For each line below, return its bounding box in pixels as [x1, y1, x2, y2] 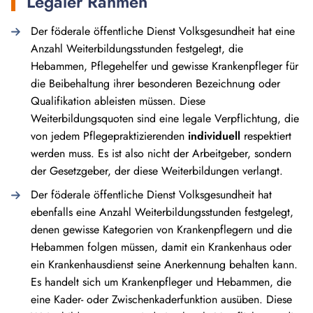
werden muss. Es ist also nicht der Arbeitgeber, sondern [31, 145, 291, 162]
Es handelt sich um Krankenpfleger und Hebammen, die [31, 274, 291, 291]
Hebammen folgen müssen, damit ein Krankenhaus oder [31, 239, 291, 256]
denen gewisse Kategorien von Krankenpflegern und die [31, 221, 292, 238]
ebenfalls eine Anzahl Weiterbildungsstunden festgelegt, [31, 204, 293, 221]
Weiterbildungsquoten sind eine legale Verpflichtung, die [31, 110, 299, 127]
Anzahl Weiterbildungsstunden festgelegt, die [31, 41, 243, 57]
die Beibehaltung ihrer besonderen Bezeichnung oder [31, 75, 280, 92]
